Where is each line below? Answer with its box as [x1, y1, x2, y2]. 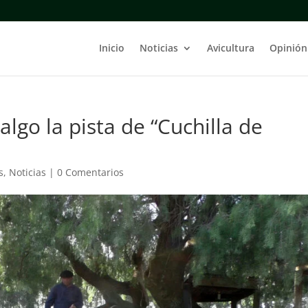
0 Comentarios [57, 166, 124, 179]
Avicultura [206, 41, 254, 54]
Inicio [98, 41, 124, 54]
